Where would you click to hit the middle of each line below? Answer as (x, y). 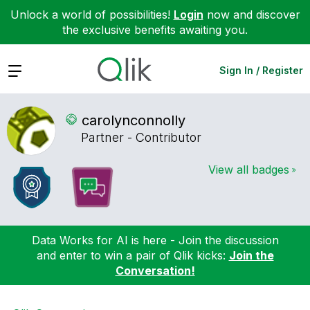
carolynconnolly (134, 120)
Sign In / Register (261, 70)
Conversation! (155, 270)
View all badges (249, 169)
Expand (27, 70)
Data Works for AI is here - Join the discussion (155, 240)
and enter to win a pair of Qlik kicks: (133, 255)
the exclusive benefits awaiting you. (155, 30)
